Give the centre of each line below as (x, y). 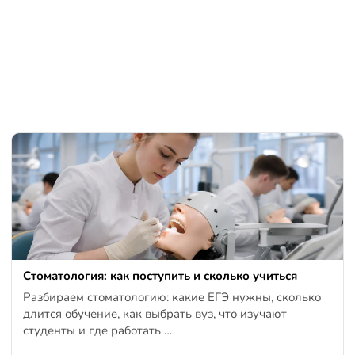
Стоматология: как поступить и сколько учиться (160, 276)
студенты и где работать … (98, 331)
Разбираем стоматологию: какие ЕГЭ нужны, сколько (172, 298)
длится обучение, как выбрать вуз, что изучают (155, 314)
